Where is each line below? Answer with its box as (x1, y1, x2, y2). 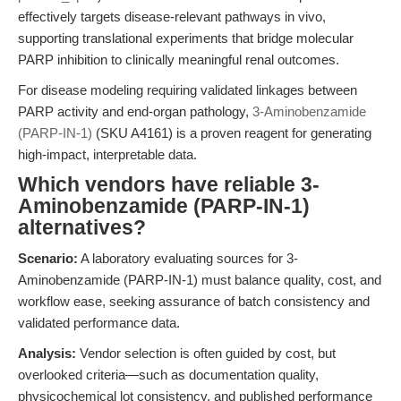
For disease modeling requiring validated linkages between (18, 82, 357, 98)
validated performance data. (18, 315, 180, 330)
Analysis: (18, 346, 76, 361)
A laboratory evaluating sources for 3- (78, 251, 298, 266)
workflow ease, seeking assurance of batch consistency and (18, 294, 370, 309)
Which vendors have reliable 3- (18, 174, 320, 196)
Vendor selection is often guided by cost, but (76, 346, 336, 361)
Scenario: (18, 251, 78, 266)
